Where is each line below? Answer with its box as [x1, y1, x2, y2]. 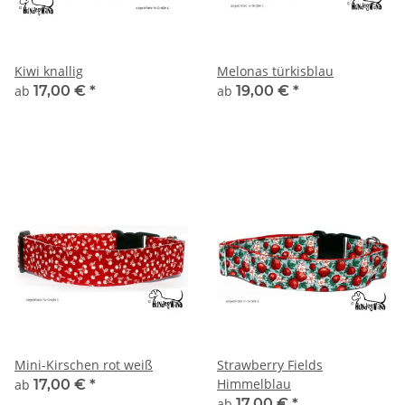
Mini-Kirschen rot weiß [14, 356, 153, 374]
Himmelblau [217, 375, 291, 393]
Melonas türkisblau [217, 62, 334, 80]
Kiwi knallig [14, 62, 83, 80]
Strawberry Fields [217, 356, 323, 374]
